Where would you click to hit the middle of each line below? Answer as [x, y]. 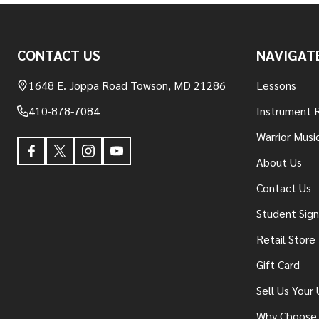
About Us [279, 162]
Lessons [276, 85]
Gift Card [278, 265]
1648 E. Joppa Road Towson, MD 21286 [127, 85]
